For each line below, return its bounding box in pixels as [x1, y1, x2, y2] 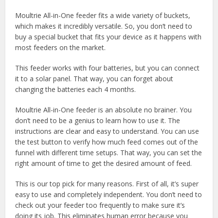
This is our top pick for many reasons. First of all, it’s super [15, 179, 199, 189]
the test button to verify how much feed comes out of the [15, 137, 199, 147]
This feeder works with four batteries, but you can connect [15, 63, 200, 73]
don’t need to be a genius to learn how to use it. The [15, 116, 181, 126]
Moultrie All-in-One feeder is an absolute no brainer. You [15, 105, 192, 115]
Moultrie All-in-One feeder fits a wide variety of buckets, [15, 11, 191, 20]
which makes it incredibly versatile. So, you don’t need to [15, 21, 193, 31]
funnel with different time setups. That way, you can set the [15, 148, 202, 158]
